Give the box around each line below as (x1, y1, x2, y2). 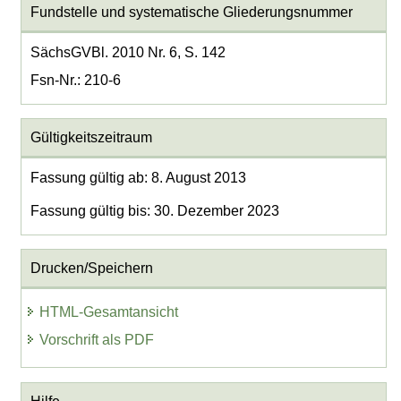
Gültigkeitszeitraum (30, 129, 152, 145)
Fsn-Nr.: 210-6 (30, 72, 121, 88)
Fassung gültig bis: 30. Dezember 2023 (30, 203, 279, 219)
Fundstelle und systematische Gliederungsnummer (30, 4, 353, 20)
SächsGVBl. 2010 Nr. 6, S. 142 (30, 44, 226, 60)
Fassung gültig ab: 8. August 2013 (30, 169, 246, 185)
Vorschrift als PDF (39, 332, 155, 348)
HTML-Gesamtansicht (39, 304, 179, 320)
